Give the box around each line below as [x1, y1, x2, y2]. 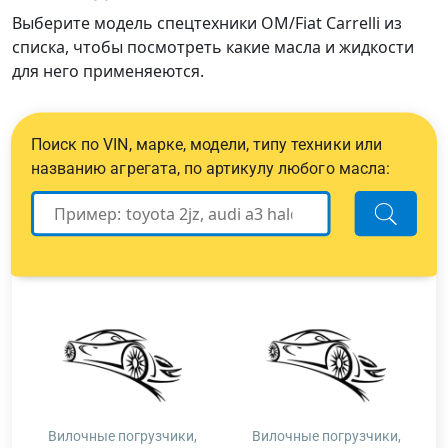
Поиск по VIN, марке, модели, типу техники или [31, 134, 382, 154]
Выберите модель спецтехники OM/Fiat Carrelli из [12, 11, 402, 34]
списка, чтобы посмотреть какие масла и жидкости [12, 35, 414, 58]
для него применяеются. [12, 59, 204, 82]
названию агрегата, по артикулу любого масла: [31, 158, 390, 178]
